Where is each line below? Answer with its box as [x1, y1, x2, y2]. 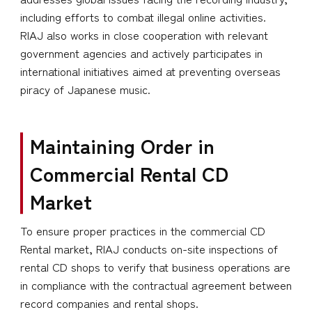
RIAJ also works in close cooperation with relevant [19, 26, 268, 44]
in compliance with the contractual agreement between [19, 276, 292, 294]
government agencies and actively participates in [19, 45, 263, 62]
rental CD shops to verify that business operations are [19, 258, 290, 276]
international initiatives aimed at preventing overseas [19, 63, 281, 80]
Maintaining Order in [30, 130, 214, 159]
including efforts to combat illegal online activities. [19, 8, 266, 26]
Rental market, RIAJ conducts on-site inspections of [19, 240, 278, 258]
